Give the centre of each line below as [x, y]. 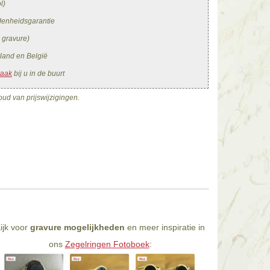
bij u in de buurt [38, 74]
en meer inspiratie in [165, 228]
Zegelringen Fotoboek [107, 244]
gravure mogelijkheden [77, 228]
